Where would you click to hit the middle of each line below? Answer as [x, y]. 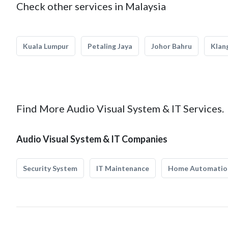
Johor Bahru [172, 46]
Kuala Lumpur [46, 46]
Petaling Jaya [110, 46]
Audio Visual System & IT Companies [92, 139]
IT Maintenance [123, 168]
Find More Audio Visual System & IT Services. [120, 108]
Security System [50, 168]
